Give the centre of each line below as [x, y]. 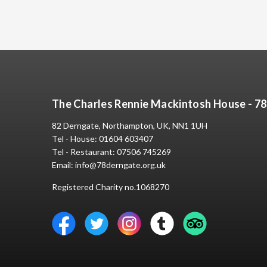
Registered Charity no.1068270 [111, 187]
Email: [63, 165]
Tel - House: [75, 139]
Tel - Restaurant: [84, 152]
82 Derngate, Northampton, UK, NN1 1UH [130, 125]
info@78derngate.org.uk [120, 165]
